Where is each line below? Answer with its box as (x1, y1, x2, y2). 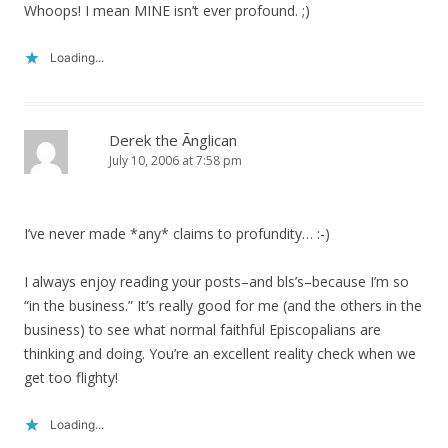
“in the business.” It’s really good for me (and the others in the (24, 296, 422, 315)
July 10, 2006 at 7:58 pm (109, 152, 242, 169)
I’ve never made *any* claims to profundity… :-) (24, 224, 330, 243)
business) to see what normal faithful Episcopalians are (24, 320, 381, 339)
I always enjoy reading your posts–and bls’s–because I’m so (24, 272, 409, 291)
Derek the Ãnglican (109, 130, 237, 150)
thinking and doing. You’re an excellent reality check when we (24, 344, 416, 363)
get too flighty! (24, 368, 118, 387)
